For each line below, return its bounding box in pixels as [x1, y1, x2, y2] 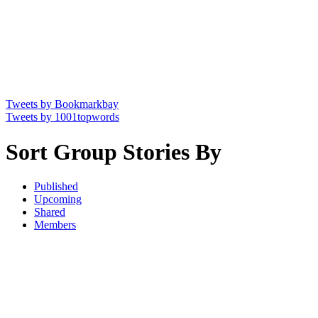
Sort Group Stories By [6, 138, 221, 165]
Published [34, 180, 78, 193]
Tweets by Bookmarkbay [6, 98, 119, 111]
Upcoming [34, 193, 82, 206]
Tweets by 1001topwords [6, 111, 119, 124]
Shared [34, 206, 65, 219]
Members [34, 219, 76, 231]
